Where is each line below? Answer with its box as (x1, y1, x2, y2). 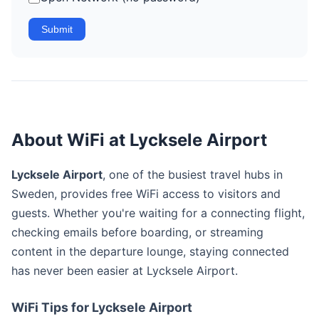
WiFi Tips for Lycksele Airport (11, 300, 192, 315)
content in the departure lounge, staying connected (11, 244, 289, 258)
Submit (41, 23, 73, 35)
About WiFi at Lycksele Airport (11, 130, 267, 150)
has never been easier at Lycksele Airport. (11, 263, 238, 278)
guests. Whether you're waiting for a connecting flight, (11, 206, 305, 220)
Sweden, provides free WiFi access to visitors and (11, 187, 281, 201)
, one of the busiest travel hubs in (103, 167, 283, 182)
